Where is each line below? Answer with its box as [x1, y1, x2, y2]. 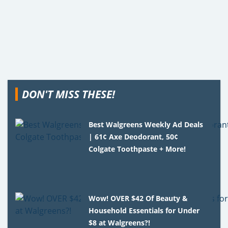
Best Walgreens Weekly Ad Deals [89, 120, 204, 130]
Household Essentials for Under [89, 206, 200, 216]
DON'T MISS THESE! [22, 87, 115, 102]
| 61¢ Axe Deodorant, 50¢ [89, 132, 179, 142]
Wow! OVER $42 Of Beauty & [89, 193, 188, 204]
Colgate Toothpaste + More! [89, 144, 186, 154]
